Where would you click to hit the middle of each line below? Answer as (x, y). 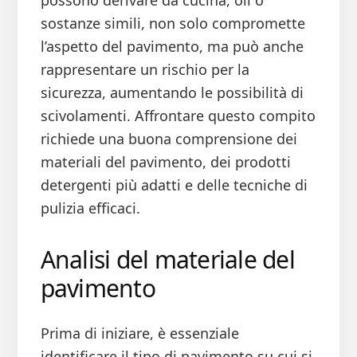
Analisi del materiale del (167, 260)
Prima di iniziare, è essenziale (139, 333)
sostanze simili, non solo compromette (173, 24)
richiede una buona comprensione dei (169, 139)
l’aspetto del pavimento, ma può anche (172, 47)
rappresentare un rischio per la (145, 70)
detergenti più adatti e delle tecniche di (174, 185)
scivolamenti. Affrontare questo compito (178, 116)
